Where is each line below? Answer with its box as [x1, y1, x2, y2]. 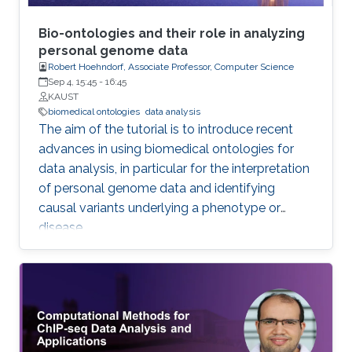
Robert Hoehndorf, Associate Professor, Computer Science [48, 61, 294, 73]
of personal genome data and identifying [38, 181, 275, 196]
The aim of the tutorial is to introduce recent [38, 122, 293, 137]
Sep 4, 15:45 [48, 76, 97, 88]
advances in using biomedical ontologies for [38, 141, 294, 157]
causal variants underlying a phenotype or [38, 200, 280, 216]
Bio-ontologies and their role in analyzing [38, 26, 305, 42]
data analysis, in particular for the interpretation [38, 161, 310, 177]
